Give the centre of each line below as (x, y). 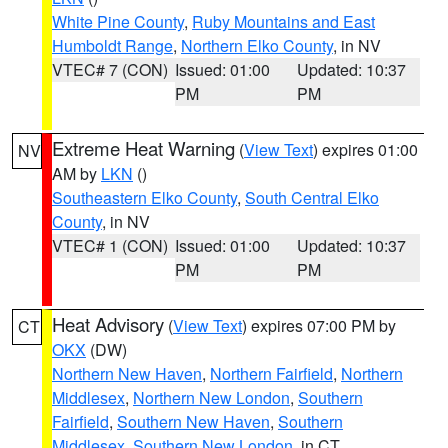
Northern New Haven (127, 373)
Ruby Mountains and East (283, 21)
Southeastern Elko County (144, 197)
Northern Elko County (257, 45)
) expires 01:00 (365, 149)
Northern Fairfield (271, 373)
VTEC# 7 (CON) (110, 69)
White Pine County (118, 21)
